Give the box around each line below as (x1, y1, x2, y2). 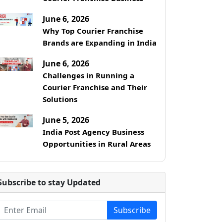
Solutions (42, 94, 77, 104)
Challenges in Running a (42, 70, 134, 80)
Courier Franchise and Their (42, 82, 147, 92)
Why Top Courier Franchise (42, 25, 143, 36)
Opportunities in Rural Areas (42, 138, 151, 149)
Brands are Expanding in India (42, 37, 157, 48)
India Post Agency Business (42, 126, 144, 137)
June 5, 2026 (42, 114, 89, 125)
